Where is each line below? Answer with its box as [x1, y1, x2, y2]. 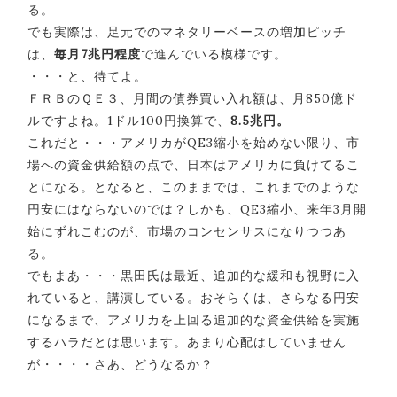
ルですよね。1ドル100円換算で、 [27, 112, 230, 128]
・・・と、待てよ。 [27, 67, 147, 84]
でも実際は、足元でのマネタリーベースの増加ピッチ [27, 23, 346, 40]
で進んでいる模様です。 [141, 45, 287, 62]
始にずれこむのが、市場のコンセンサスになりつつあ [27, 222, 346, 239]
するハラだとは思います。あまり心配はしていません [27, 333, 346, 350]
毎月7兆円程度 [54, 45, 141, 62]
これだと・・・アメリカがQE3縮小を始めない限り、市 [27, 134, 360, 151]
